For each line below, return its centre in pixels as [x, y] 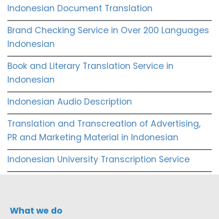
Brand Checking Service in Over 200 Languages [108, 30]
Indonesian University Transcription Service [99, 159]
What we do [36, 210]
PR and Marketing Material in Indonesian [93, 137]
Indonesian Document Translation [80, 8]
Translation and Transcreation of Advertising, [104, 123]
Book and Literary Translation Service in [90, 66]
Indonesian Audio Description [70, 101]
